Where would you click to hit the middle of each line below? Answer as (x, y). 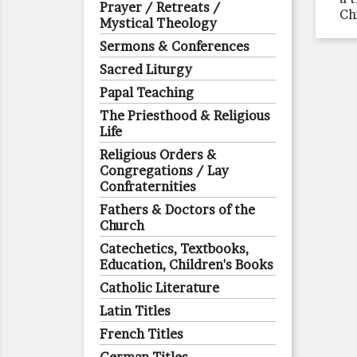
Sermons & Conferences (175, 46)
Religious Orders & (158, 155)
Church (122, 226)
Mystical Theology (158, 23)
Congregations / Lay (164, 171)
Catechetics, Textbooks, (174, 249)
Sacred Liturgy (146, 69)
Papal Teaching (147, 92)
